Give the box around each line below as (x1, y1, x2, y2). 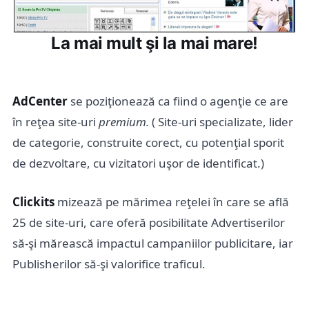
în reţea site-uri (12, 114, 99, 130)
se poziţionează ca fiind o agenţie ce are (68, 93, 288, 110)
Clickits (12, 194, 54, 210)
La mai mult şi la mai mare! (51, 33, 258, 54)
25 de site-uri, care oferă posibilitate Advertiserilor (12, 215, 285, 231)
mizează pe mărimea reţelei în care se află (54, 194, 289, 210)
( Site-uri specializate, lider (152, 114, 293, 130)
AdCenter (12, 93, 68, 110)
